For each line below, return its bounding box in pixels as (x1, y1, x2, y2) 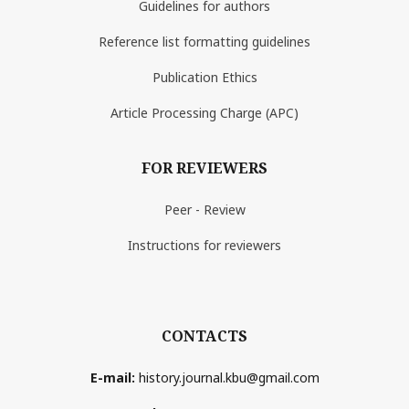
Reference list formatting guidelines (99, 33, 310, 51)
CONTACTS (162, 326, 247, 347)
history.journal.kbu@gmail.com (138, 369, 320, 387)
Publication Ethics (152, 68, 257, 87)
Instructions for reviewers (128, 236, 281, 255)
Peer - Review (163, 201, 246, 219)
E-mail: (89, 369, 139, 387)
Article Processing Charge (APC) (110, 104, 299, 122)
